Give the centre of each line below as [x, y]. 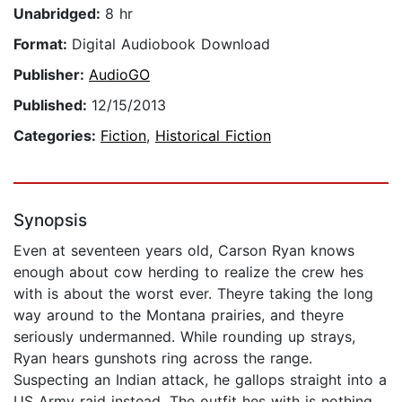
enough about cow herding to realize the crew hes [188, 272]
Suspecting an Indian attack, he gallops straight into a [200, 380]
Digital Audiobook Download [171, 44]
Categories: [57, 136]
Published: [52, 105]
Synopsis [50, 221]
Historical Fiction [213, 136]
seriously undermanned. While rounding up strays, [184, 337]
